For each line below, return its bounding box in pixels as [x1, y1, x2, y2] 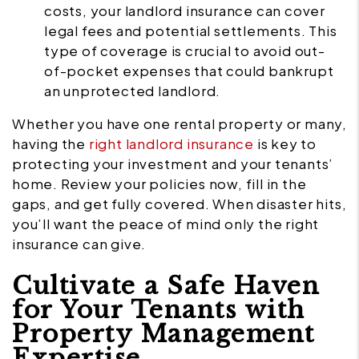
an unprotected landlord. [44, 82, 221, 100]
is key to [254, 135, 317, 153]
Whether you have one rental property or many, [12, 115, 347, 133]
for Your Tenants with [12, 295, 305, 325]
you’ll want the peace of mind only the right [12, 215, 320, 233]
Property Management [12, 319, 315, 349]
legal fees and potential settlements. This [44, 22, 337, 40]
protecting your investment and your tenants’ [12, 155, 334, 173]
